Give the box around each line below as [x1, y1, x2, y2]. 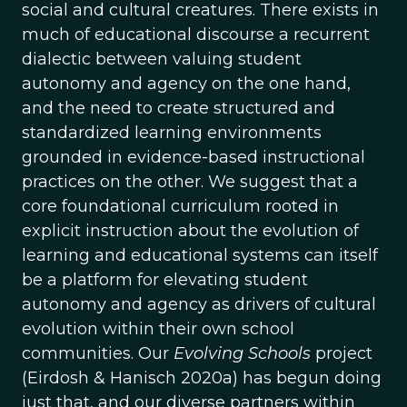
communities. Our [22, 343, 174, 363]
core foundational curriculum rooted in [22, 196, 339, 216]
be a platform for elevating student [22, 270, 308, 290]
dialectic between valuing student [22, 49, 302, 69]
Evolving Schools [174, 343, 315, 363]
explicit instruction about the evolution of [22, 221, 359, 241]
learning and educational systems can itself [22, 245, 378, 265]
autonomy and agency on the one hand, [22, 74, 351, 94]
